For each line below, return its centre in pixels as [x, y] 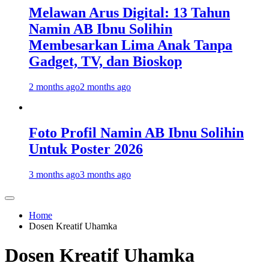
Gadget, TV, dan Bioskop [105, 62]
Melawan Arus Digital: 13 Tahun [129, 13]
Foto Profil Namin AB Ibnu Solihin [136, 132]
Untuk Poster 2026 [86, 149]
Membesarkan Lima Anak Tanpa [131, 45]
